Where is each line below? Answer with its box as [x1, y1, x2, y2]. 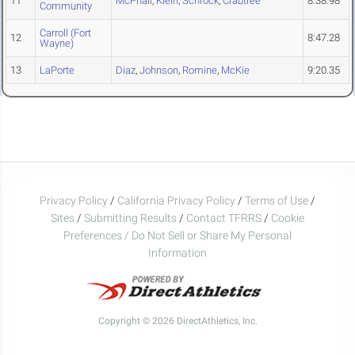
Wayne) [40, 37, 74, 50]
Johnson [139, 64, 178, 77]
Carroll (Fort [40, 27, 91, 40]
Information [148, 246, 207, 259]
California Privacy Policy [117, 193, 235, 207]
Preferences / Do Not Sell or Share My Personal [63, 228, 292, 242]
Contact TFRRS [186, 211, 264, 224]
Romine [182, 64, 217, 77]
